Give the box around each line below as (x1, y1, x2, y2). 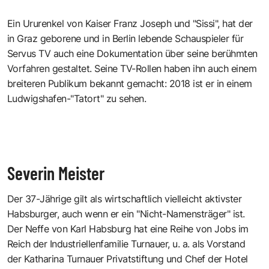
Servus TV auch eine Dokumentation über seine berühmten (7, 47, 258, 59)
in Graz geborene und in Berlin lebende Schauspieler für (7, 32, 244, 44)
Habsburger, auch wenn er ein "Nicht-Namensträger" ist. (7, 207, 245, 220)
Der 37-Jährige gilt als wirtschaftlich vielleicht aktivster (7, 192, 242, 205)
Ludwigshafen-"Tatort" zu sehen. (7, 92, 147, 104)
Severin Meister (7, 162, 104, 184)
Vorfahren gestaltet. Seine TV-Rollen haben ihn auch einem (7, 62, 257, 74)
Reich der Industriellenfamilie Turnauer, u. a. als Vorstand (7, 237, 246, 250)
